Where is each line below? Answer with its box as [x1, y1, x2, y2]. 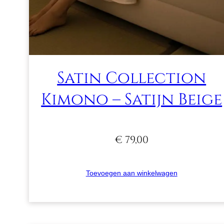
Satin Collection [57, 67, 206, 89]
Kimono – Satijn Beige [41, 88, 222, 110]
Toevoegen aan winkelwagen [85, 168, 177, 177]
